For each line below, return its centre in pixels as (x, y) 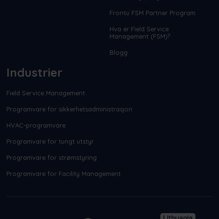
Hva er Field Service (139, 29)
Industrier (34, 72)
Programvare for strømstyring (51, 157)
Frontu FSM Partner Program (153, 12)
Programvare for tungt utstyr (50, 141)
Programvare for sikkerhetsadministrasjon (69, 109)
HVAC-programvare (36, 125)
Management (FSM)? (140, 36)
